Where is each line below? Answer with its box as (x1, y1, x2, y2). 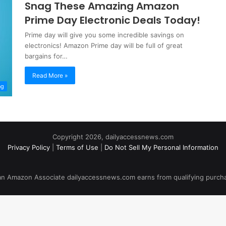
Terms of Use (56, 143, 98, 152)
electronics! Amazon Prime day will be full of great (25, 41, 183, 49)
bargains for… (25, 52, 68, 60)
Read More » (32, 72, 68, 79)
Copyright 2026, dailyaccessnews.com (52, 133, 174, 141)
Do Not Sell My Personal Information (104, 143, 218, 152)
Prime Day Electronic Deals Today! (25, 13, 200, 27)
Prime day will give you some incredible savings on (25, 31, 184, 39)
